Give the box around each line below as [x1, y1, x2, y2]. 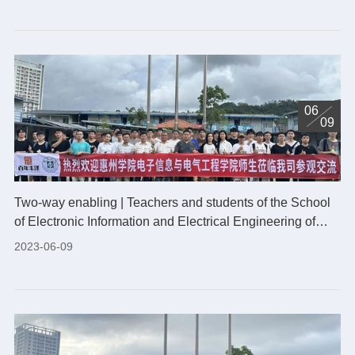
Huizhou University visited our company [13, 234, 237, 247]
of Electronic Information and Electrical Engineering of [13, 215, 315, 228]
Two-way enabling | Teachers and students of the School [13, 196, 330, 209]
